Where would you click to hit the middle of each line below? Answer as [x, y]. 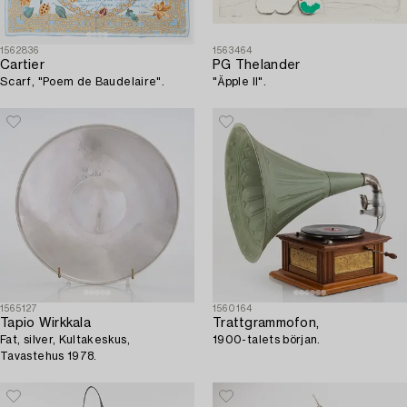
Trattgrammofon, [266, 324]
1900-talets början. [267, 340]
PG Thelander [257, 66]
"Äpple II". [239, 82]
